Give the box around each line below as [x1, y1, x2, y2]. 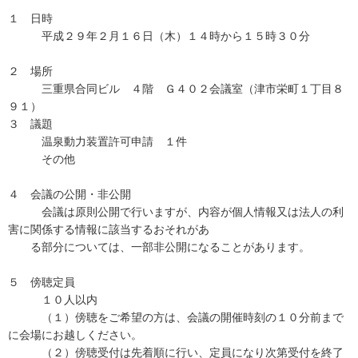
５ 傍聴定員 [8, 276, 75, 288]
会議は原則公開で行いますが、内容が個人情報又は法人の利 [8, 205, 344, 218]
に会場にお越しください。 [8, 328, 142, 341]
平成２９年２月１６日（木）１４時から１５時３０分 [8, 30, 310, 42]
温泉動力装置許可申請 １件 [8, 135, 187, 148]
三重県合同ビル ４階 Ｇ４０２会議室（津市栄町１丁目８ [8, 82, 344, 95]
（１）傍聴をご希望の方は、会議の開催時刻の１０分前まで [8, 311, 344, 324]
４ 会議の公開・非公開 [8, 188, 131, 201]
